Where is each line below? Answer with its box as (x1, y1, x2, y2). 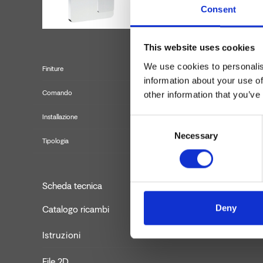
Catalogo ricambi (42, 204, 109, 215)
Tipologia (42, 137, 69, 145)
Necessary (174, 130, 218, 141)
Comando (42, 89, 72, 97)
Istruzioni (42, 230, 81, 241)
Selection (130, 130, 166, 141)
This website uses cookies (143, 42, 255, 53)
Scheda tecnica (42, 180, 102, 191)
